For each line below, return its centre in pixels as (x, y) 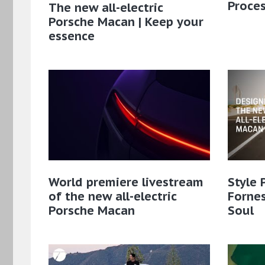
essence (72, 36)
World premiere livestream (126, 182)
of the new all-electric (112, 197)
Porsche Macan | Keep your (126, 22)
